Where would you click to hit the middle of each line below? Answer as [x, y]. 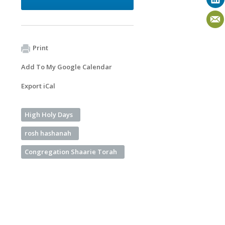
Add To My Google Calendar [67, 67]
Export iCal [38, 86]
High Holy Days [49, 115]
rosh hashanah [48, 133]
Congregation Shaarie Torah [71, 152]
